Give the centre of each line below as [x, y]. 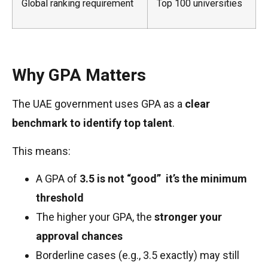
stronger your [188, 217]
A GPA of [58, 179]
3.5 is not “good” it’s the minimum [163, 179]
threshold [60, 198]
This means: [41, 151]
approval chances [79, 236]
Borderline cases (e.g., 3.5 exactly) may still [138, 255]
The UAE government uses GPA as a [98, 104]
